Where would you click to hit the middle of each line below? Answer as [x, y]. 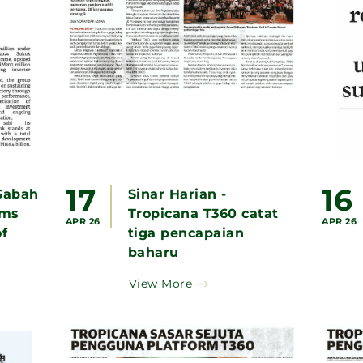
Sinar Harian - [177, 194]
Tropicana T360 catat [203, 213]
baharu [153, 252]
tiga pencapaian [186, 233]
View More [160, 283]
